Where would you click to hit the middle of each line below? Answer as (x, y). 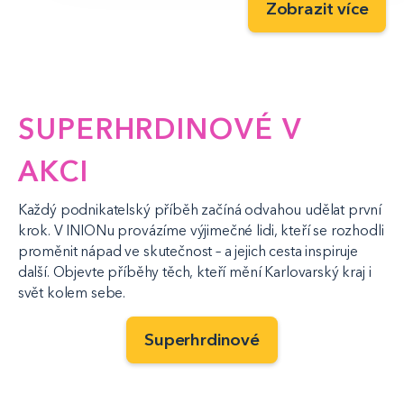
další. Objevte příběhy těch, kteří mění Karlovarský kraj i (194, 271)
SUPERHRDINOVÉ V (160, 128)
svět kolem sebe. (72, 292)
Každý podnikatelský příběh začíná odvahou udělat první (200, 209)
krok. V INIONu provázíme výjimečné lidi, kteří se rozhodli (201, 230)
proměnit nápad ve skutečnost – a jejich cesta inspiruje (188, 251)
